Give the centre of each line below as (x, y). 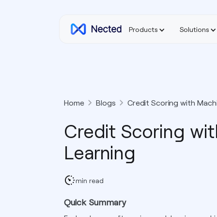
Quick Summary (95, 202)
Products (143, 29)
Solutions (194, 29)
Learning (100, 152)
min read (90, 180)
